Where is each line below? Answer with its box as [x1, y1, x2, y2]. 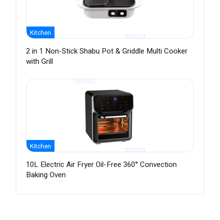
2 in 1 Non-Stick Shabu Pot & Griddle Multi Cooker [26, 46, 188, 57]
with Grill [26, 56, 53, 67]
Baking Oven [26, 169, 66, 181]
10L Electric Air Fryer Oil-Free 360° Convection [26, 159, 177, 170]
